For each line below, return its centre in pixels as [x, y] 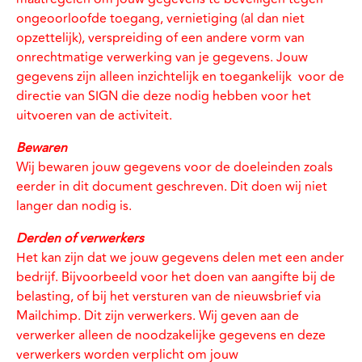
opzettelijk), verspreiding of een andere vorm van [160, 38]
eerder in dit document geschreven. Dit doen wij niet [172, 187]
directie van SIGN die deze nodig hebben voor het [164, 96]
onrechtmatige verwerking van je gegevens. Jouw [162, 57]
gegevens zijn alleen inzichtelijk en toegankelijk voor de [180, 77]
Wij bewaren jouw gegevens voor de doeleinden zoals [175, 167]
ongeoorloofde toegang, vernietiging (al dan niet [160, 19]
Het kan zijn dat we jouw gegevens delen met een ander [180, 258]
